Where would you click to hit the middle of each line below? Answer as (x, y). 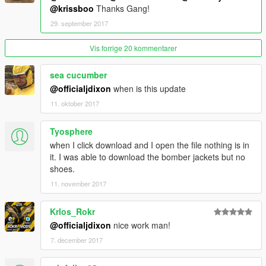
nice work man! (141, 225)
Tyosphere (71, 132)
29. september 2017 (79, 23)
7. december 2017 (77, 240)
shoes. (62, 169)
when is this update (148, 89)
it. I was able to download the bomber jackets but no (148, 157)
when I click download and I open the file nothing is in (150, 145)
